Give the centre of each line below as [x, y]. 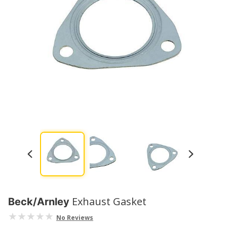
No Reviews [75, 218]
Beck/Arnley [39, 202]
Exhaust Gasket [109, 201]
